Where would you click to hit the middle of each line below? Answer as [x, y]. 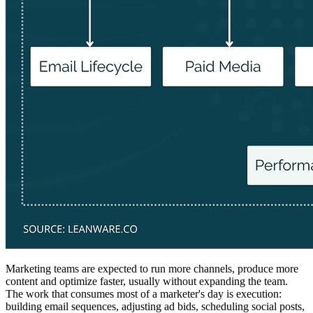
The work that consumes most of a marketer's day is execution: [144, 294]
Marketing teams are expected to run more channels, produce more [152, 269]
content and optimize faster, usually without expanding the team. [147, 282]
